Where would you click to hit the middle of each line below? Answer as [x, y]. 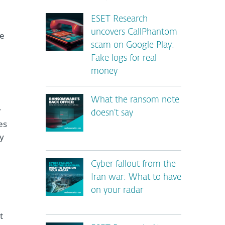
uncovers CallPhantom [134, 32]
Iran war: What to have [136, 178]
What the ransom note [135, 100]
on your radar [117, 191]
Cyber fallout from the [133, 164]
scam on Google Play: [133, 45]
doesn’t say [112, 113]
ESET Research [119, 19]
